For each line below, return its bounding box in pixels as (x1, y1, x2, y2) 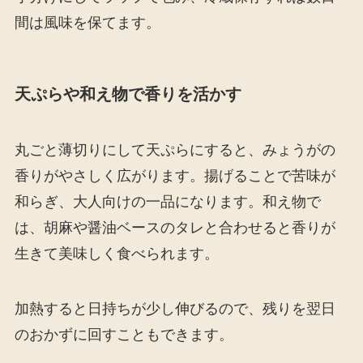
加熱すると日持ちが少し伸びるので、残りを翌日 (14, 300, 335, 317)
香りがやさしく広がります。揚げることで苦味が (14, 168, 335, 185)
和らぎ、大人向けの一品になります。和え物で (14, 194, 321, 211)
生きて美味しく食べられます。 (14, 246, 219, 263)
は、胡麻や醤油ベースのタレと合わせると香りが (14, 220, 335, 237)
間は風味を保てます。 (14, 14, 160, 31)
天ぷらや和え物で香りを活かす (14, 84, 241, 103)
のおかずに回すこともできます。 (14, 326, 233, 343)
